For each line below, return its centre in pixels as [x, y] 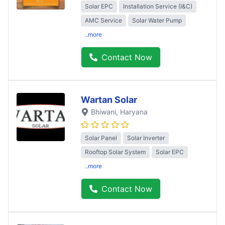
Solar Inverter [146, 138]
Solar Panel [101, 138]
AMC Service [103, 21]
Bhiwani [103, 112]
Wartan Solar [109, 100]
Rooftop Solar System [115, 152]
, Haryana [132, 112]
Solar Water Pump [157, 21]
